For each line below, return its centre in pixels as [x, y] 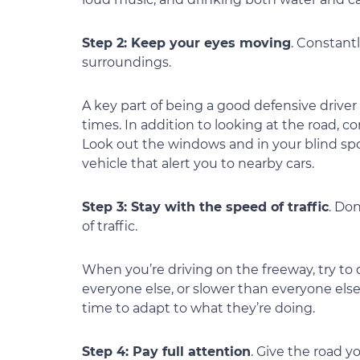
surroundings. [127, 63]
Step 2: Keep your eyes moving [186, 43]
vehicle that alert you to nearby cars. [198, 164]
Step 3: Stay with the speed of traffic [205, 207]
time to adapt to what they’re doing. [198, 309]
